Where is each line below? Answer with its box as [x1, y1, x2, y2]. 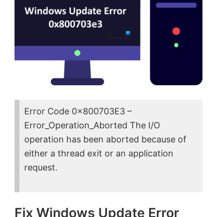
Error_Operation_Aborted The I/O [24, 120, 160, 131]
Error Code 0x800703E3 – [24, 106, 132, 117]
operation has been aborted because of [24, 134, 186, 145]
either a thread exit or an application [24, 148, 173, 159]
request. [24, 162, 58, 173]
